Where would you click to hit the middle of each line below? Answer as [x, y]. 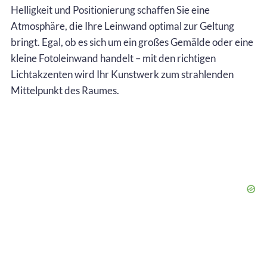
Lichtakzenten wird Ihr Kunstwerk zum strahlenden [122, 74]
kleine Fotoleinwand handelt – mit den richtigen [113, 58]
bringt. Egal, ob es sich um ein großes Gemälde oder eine [132, 42]
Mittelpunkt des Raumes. [65, 90]
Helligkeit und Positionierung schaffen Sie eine [110, 10]
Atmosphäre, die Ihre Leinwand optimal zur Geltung [122, 26]
